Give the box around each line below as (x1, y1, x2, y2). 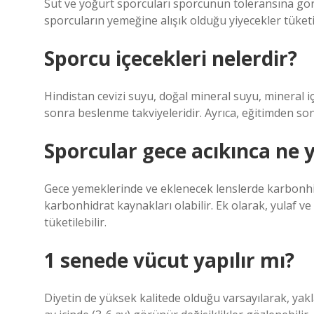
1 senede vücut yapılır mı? (44, 247, 294, 273)
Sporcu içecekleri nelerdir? (44, 45, 297, 71)
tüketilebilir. (44, 214, 107, 230)
